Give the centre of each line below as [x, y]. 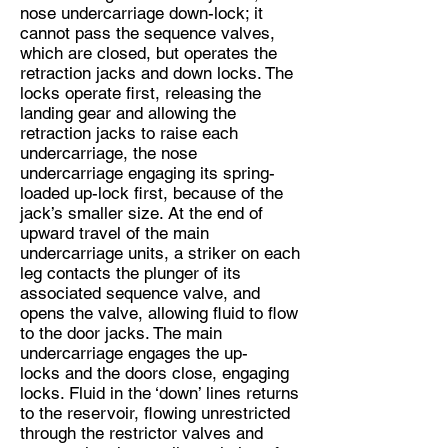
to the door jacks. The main [121, 333]
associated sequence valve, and [140, 293]
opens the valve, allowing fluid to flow [159, 313]
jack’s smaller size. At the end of [141, 213]
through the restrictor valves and [141, 433]
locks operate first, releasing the [140, 93]
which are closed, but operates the [148, 53]
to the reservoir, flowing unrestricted [155, 413]
